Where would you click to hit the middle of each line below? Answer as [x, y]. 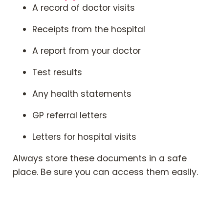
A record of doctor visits [84, 8]
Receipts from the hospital [89, 29]
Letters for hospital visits [84, 137]
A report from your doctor [87, 51]
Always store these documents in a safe [100, 158]
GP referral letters [70, 115]
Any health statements [82, 94]
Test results [57, 72]
